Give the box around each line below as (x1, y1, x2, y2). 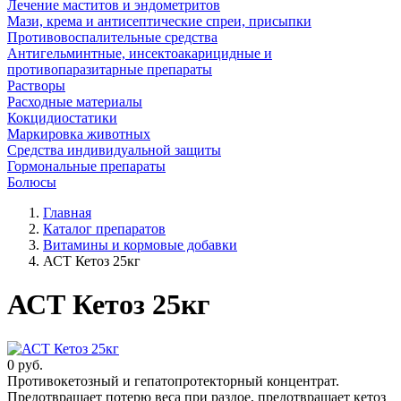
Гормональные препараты (7, 158, 166, 174)
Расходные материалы (7, 94, 142, 109)
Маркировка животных (7, 126, 150, 141)
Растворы (7, 78, 65, 93)
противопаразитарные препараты (7, 62, 212, 77)
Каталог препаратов (43, 221, 166, 236)
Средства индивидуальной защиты (7, 142, 221, 158)
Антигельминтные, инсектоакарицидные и (7, 46, 272, 61)
